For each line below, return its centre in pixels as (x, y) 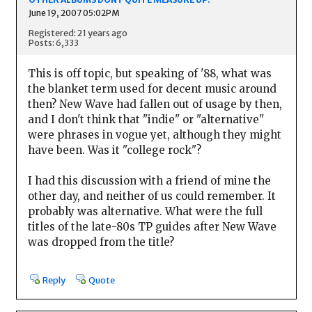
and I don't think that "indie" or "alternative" (146, 119)
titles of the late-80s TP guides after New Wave (152, 226)
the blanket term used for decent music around (152, 88)
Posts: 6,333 (53, 42)
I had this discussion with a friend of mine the (149, 180)
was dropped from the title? (101, 242)
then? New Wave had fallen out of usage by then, (155, 104)
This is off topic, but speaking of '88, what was (149, 73)
